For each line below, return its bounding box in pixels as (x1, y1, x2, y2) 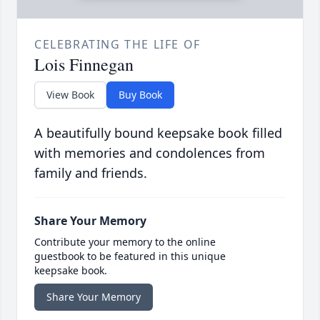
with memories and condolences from (34, 144, 265, 162)
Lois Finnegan (34, 53, 134, 76)
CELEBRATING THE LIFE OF (34, 36, 201, 53)
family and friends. (34, 164, 147, 182)
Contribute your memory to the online (34, 235, 216, 249)
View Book (46, 88, 94, 102)
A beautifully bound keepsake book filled (34, 124, 282, 142)
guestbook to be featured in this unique (34, 249, 226, 264)
